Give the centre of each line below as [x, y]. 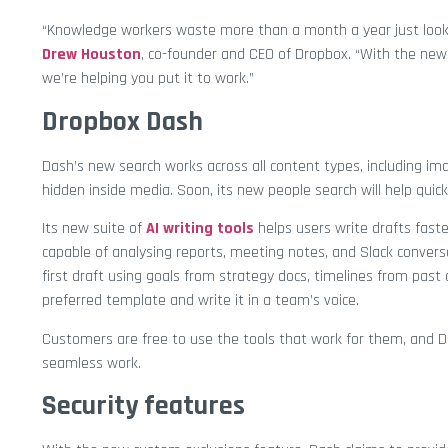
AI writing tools [200, 229]
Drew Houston [91, 55]
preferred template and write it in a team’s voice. [200, 301]
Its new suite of [94, 229]
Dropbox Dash [122, 121]
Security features [143, 406]
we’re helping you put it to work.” [148, 79]
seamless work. [91, 363]
